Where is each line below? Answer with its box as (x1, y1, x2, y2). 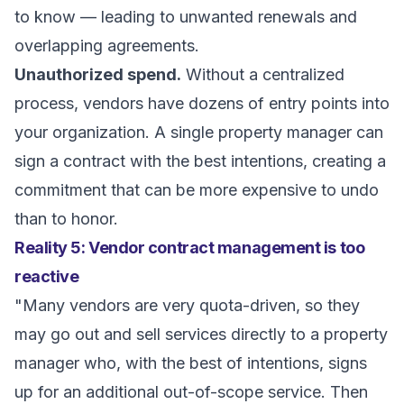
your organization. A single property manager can (14, 123, 383, 142)
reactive (14, 267, 79, 286)
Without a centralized (181, 65, 344, 84)
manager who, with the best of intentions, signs (14, 353, 367, 372)
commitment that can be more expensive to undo (14, 180, 379, 199)
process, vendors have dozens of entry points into (14, 94, 390, 113)
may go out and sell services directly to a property (14, 325, 388, 344)
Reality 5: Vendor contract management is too (14, 238, 365, 257)
